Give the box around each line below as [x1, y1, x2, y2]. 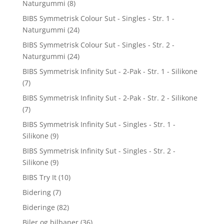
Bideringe [22, 202, 55, 212]
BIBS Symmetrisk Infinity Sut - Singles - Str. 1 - [22, 119, 175, 129]
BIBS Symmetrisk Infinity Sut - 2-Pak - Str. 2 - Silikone [22, 92, 197, 102]
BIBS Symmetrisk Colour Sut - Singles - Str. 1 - [22, 13, 174, 23]
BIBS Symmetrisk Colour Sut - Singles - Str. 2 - [22, 39, 174, 49]
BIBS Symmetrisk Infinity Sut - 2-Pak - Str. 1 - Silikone [22, 66, 197, 76]
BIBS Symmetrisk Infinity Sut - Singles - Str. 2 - [22, 145, 175, 155]
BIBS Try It [22, 172, 56, 182]
